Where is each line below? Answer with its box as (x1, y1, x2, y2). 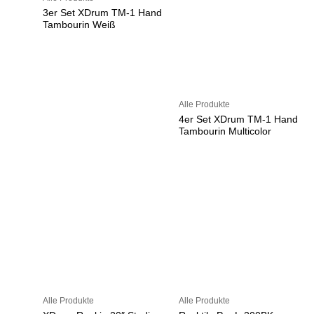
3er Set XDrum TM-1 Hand (43, 8, 163, 19)
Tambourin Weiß (43, 20, 116, 31)
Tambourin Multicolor (178, 125, 271, 137)
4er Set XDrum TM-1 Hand (178, 114, 298, 125)
